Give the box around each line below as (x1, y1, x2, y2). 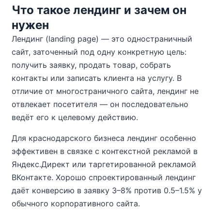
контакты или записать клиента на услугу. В (12, 73, 182, 83)
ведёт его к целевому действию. (12, 112, 138, 122)
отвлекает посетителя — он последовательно (12, 99, 188, 109)
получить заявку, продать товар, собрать (12, 60, 171, 70)
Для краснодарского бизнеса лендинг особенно (12, 133, 196, 143)
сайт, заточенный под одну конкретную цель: (12, 47, 186, 57)
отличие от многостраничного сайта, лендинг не (12, 86, 199, 96)
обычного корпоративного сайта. (12, 199, 140, 208)
